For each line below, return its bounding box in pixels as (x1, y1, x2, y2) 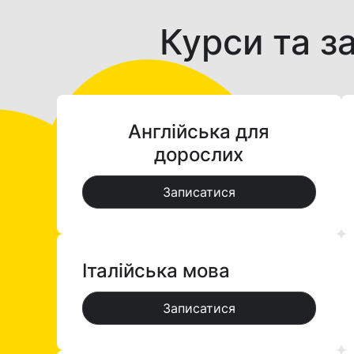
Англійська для (128, 120, 270, 143)
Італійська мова (82, 259, 230, 282)
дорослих (154, 143, 244, 166)
